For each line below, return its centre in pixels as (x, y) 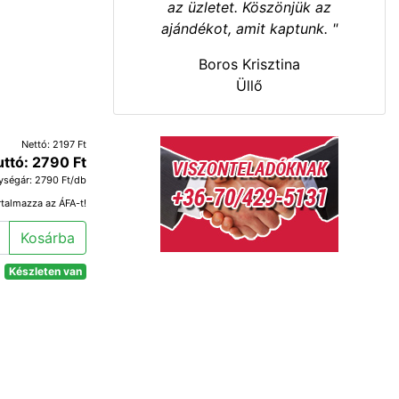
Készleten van (46, 271)
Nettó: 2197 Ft (54, 144)
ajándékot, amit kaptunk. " (249, 28)
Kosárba (48, 237)
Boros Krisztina (249, 64)
